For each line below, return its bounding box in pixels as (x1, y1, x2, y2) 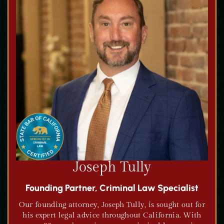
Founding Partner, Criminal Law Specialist (25, 182, 198, 193)
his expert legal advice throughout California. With (22, 211, 201, 219)
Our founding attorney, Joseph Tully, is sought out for (18, 200, 205, 209)
